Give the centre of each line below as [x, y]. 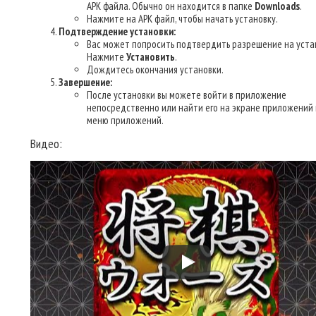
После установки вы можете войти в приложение [187, 95]
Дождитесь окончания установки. [155, 69]
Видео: [46, 144]
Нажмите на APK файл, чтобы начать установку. [182, 19]
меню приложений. [125, 120]
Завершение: [85, 82]
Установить [151, 57]
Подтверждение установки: [117, 31]
